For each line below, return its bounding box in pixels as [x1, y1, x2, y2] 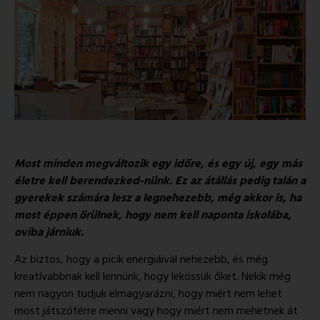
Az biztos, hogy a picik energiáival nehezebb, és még [14, 251, 268, 270]
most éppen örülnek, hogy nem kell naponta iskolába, [14, 206, 291, 225]
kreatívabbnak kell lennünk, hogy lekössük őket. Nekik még [14, 268, 291, 287]
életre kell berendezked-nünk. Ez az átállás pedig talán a [14, 171, 306, 191]
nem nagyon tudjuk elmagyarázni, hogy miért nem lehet [14, 285, 282, 304]
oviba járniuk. [14, 223, 84, 242]
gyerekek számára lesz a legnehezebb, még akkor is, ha [14, 189, 301, 208]
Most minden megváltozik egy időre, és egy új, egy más [14, 154, 302, 174]
